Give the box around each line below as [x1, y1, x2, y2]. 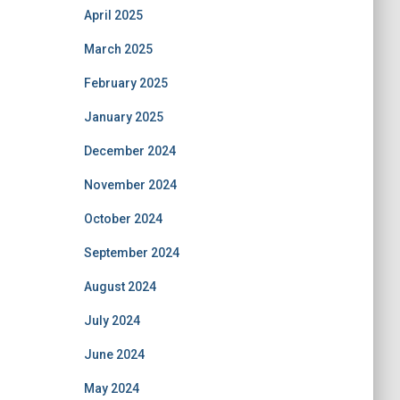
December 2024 [83, 143, 176, 158]
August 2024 [83, 279, 156, 294]
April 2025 [83, 7, 143, 22]
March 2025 [83, 41, 153, 56]
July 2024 [83, 312, 140, 328]
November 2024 [83, 177, 177, 192]
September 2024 [83, 245, 179, 260]
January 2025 [83, 109, 163, 124]
